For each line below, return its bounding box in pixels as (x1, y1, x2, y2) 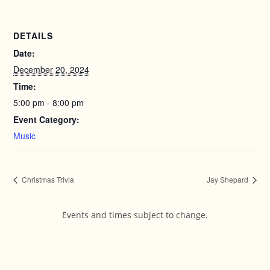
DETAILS (13, 30, 54, 42)
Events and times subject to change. (62, 209, 208, 221)
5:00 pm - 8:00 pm (13, 96, 84, 108)
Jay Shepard (206, 174, 250, 185)
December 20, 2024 (13, 63, 90, 75)
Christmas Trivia (20, 174, 75, 185)
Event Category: (13, 113, 80, 125)
